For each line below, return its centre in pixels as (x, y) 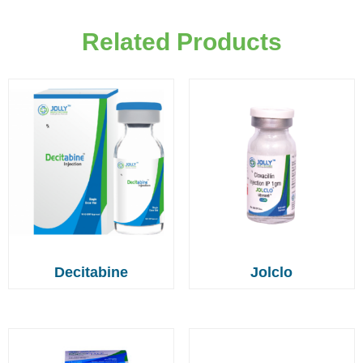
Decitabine (92, 272)
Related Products (181, 41)
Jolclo (272, 272)
